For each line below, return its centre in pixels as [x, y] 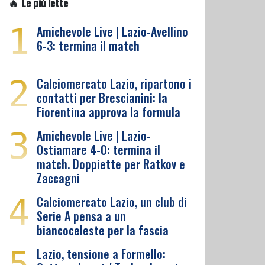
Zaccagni [58, 178]
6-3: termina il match [88, 46]
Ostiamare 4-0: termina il [98, 150]
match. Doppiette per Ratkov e [111, 164]
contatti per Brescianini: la [102, 98]
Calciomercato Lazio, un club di [112, 202]
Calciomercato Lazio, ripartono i [114, 83]
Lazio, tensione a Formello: [101, 254]
